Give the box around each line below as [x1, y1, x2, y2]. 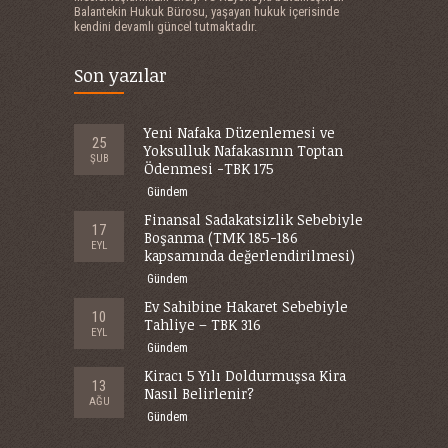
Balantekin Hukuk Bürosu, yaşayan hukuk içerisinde [74, 4, 339, 19]
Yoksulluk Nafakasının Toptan [144, 141, 343, 160]
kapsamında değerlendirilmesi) [144, 246, 355, 265]
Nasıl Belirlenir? [144, 384, 254, 403]
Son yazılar [74, 63, 167, 87]
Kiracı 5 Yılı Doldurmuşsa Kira [144, 366, 346, 385]
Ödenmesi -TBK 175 [144, 159, 274, 178]
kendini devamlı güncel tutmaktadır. [74, 19, 257, 34]
